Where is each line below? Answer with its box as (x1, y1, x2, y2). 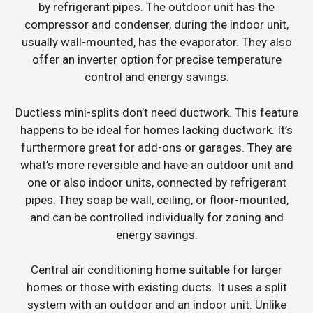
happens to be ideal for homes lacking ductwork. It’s (20, 122, 293, 137)
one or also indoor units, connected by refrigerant (27, 175, 286, 189)
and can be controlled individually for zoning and (29, 210, 284, 224)
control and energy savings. (84, 70, 229, 85)
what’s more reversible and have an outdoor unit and (20, 157, 293, 172)
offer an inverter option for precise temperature (31, 52, 282, 67)
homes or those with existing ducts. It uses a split (26, 280, 287, 295)
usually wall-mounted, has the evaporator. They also (21, 35, 292, 50)
